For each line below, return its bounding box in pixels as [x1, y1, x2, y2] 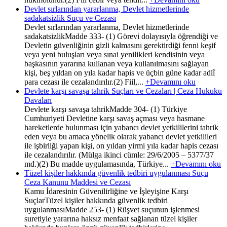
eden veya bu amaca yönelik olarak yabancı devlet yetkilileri [24, 132, 217, 141]
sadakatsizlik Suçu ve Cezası [24, 13, 116, 22]
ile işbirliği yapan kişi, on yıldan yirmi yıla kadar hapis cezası [24, 141, 218, 150]
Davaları [24, 95, 52, 104]
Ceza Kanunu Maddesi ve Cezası [24, 177, 131, 186]
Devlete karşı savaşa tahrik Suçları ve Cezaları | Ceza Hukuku [24, 86, 222, 95]
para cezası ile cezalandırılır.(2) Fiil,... [24, 77, 145, 86]
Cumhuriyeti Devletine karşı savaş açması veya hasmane [24, 113, 205, 123]
